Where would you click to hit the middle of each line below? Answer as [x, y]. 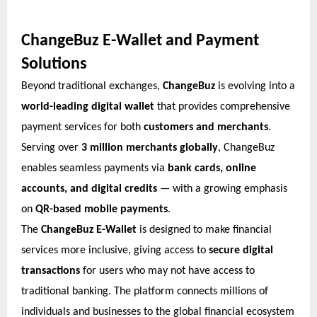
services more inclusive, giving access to [115, 250]
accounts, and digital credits [89, 189]
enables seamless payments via [94, 168]
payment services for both [82, 127]
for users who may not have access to [167, 271]
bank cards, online [212, 168]
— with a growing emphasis [222, 189]
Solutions [54, 64]
